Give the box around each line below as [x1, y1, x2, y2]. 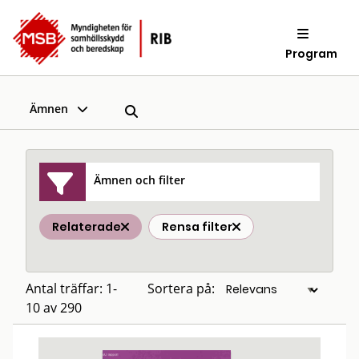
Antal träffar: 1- [26, 280, 117, 297]
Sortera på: [147, 280, 215, 297]
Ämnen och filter [94, 171, 186, 188]
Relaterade [52, 219, 121, 235]
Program [285, 45, 338, 62]
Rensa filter [162, 219, 232, 235]
